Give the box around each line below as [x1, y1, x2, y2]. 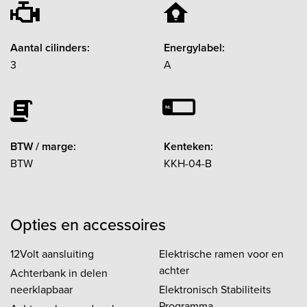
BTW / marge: [10, 138, 76, 154]
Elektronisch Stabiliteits [159, 281, 271, 297]
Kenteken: [164, 138, 213, 154]
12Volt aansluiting [10, 245, 94, 261]
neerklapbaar [10, 281, 73, 297]
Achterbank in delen [10, 265, 108, 280]
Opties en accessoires [10, 212, 166, 236]
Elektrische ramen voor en [159, 245, 284, 261]
